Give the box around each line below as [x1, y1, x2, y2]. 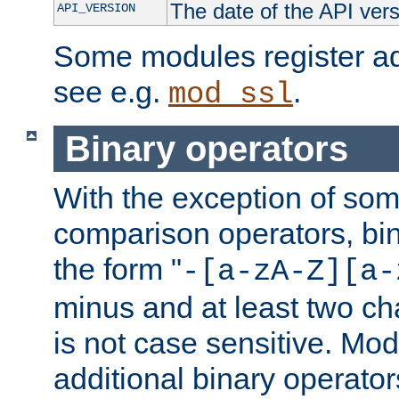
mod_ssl [168, 77, 293, 112]
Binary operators [64, 128, 348, 168]
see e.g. [53, 75, 168, 110]
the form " [53, 252, 182, 287]
